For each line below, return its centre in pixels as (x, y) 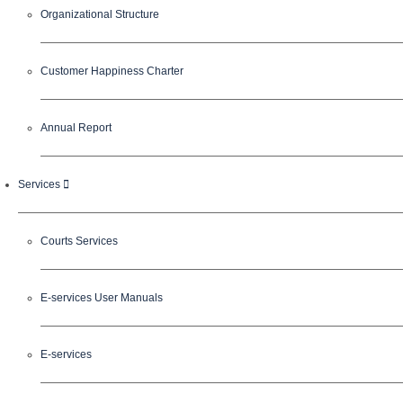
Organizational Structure (100, 14)
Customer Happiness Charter (112, 71)
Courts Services (79, 241)
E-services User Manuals (102, 298)
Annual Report (76, 128)
